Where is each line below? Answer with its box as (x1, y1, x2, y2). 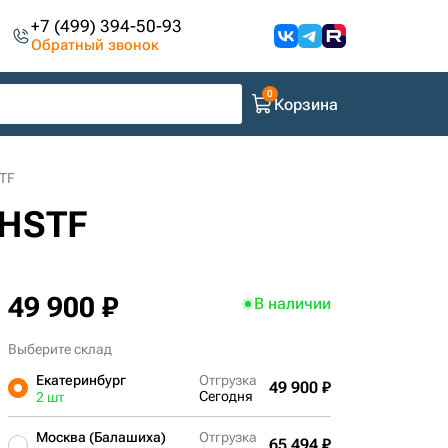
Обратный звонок (31, 36, 160, 54)
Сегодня (198, 388, 253, 404)
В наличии (253, 294, 331, 313)
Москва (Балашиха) (35, 429, 166, 445)
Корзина (274, 94, 338, 114)
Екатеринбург (35, 372, 126, 388)
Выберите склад (7, 341, 112, 357)
